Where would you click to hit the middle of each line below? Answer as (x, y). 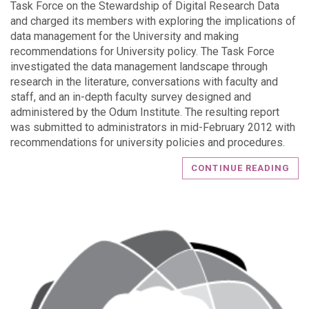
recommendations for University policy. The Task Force (142, 51)
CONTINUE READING (240, 168)
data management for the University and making (124, 36)
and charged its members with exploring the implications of (153, 21)
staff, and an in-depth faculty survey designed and (131, 97)
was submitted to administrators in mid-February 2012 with (153, 127)
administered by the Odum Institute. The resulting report (145, 112)
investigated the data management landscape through (139, 67)
